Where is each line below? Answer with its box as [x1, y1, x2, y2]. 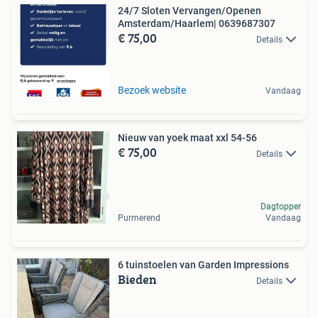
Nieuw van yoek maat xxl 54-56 [118, 131, 257, 143]
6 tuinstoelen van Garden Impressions [118, 258, 289, 270]
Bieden [118, 269, 157, 289]
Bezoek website [118, 84, 186, 96]
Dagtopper [261, 201, 301, 212]
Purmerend [118, 212, 160, 223]
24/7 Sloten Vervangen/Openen [118, 4, 261, 16]
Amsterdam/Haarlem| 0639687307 [118, 17, 275, 29]
